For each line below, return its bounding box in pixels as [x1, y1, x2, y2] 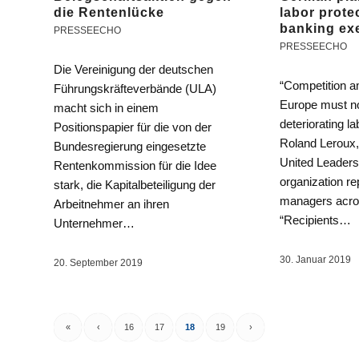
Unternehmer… [54, 216, 135, 231]
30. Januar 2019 [279, 254, 351, 266]
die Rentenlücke [54, 6, 164, 20]
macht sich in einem [54, 101, 159, 115]
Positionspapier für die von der [54, 120, 212, 135]
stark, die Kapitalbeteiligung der [54, 178, 216, 192]
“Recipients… [279, 213, 351, 228]
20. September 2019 [54, 257, 143, 269]
